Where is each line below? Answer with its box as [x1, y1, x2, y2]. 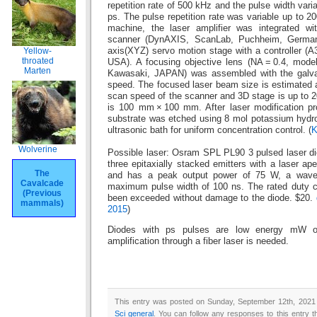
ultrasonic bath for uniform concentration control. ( [108, 125, 311, 136]
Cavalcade [20, 178, 64, 188]
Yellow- [23, 46, 52, 56]
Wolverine [18, 144, 57, 154]
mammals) [20, 198, 64, 208]
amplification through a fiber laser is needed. [108, 236, 289, 246]
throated [21, 56, 54, 66]
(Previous [22, 188, 62, 198]
